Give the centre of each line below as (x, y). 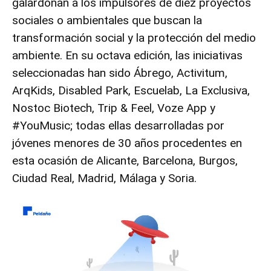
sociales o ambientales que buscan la (107, 20)
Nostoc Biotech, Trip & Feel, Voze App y (114, 108)
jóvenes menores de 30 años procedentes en (127, 143)
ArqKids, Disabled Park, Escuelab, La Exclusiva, (131, 90)
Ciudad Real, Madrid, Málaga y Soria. (104, 178)
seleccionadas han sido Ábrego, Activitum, (120, 73)
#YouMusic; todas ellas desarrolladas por (118, 126)
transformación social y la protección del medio (134, 38)
